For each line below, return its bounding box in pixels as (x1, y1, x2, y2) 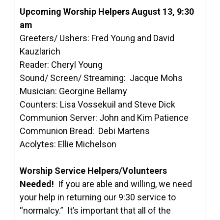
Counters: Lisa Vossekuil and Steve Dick (20, 99, 175, 110)
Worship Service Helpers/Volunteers (20, 165, 167, 176)
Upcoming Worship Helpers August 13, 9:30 (20, 6, 194, 17)
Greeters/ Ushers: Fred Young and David (20, 33, 174, 44)
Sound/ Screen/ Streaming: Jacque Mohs (20, 73, 183, 83)
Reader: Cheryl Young (20, 59, 103, 70)
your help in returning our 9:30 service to (20, 192, 176, 203)
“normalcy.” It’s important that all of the (20, 205, 171, 216)
